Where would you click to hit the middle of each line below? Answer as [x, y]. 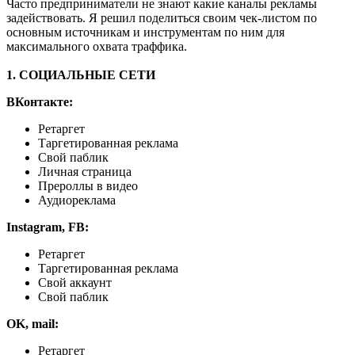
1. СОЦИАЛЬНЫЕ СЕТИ [81, 74]
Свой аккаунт [75, 282]
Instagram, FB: [48, 227]
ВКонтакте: [40, 101]
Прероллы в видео [88, 185]
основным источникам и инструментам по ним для [145, 32]
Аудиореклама [77, 200]
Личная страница [85, 171]
